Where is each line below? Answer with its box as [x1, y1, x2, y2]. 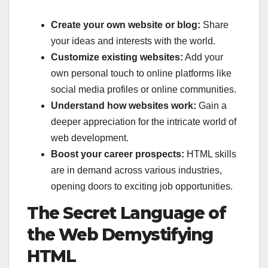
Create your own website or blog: [51, 20, 200, 31]
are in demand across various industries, [51, 165, 222, 176]
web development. [51, 133, 129, 144]
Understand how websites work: [51, 100, 196, 111]
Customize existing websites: [51, 52, 183, 63]
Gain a [196, 100, 227, 111]
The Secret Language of [27, 202, 226, 223]
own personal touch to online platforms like [51, 68, 232, 79]
